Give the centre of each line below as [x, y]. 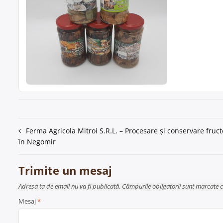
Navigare [41, 133]
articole [37, 163]
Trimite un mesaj [65, 170]
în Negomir [37, 142]
